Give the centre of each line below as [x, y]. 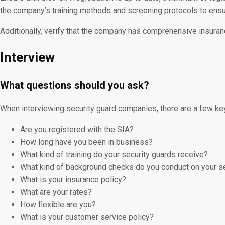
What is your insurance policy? [73, 180]
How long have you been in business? [86, 142]
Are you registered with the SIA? [77, 130]
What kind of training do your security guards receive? [114, 155]
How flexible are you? [58, 205]
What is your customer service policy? [87, 217]
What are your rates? [56, 192]
